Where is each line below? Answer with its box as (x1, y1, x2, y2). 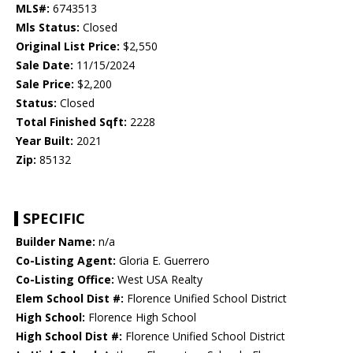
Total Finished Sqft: (16, 114, 127, 130)
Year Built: (16, 133, 73, 149)
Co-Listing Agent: (16, 253, 116, 269)
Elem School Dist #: (16, 291, 124, 307)
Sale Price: (16, 76, 74, 92)
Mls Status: (16, 20, 80, 35)
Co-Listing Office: (16, 272, 114, 288)
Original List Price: (16, 39, 120, 54)
